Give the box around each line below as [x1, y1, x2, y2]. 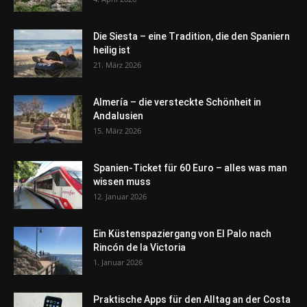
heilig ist [93, 45, 130, 56]
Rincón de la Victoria [93, 242, 186, 254]
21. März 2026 [93, 60, 141, 71]
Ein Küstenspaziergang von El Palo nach [93, 228, 271, 240]
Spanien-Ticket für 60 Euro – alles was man [93, 162, 287, 174]
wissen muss [93, 176, 151, 188]
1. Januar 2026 [93, 257, 143, 268]
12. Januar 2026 [93, 191, 147, 202]
